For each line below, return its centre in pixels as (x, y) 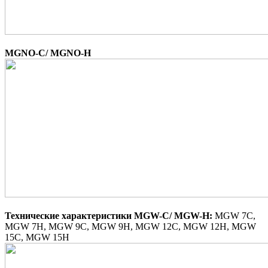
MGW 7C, (235, 215)
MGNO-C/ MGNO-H (48, 53)
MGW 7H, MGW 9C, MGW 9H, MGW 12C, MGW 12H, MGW (130, 226)
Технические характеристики (69, 215)
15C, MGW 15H (37, 237)
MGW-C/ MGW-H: (174, 215)
